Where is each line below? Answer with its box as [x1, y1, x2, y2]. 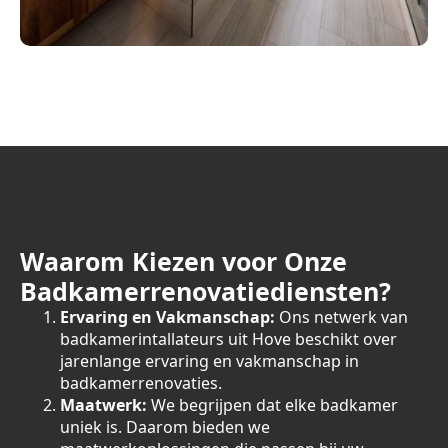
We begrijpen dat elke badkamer [147, 394, 398, 416]
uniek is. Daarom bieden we [60, 416, 270, 438]
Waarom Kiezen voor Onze [20, 244, 347, 278]
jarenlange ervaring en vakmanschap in [60, 350, 359, 372]
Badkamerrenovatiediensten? [20, 274, 391, 308]
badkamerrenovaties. [60, 372, 222, 394]
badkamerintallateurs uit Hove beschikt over [60, 328, 397, 350]
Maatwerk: [60, 394, 147, 416]
